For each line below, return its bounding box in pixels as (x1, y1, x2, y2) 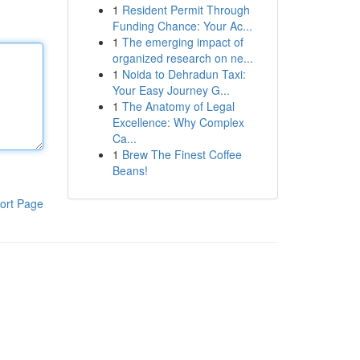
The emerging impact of (121, 34, 243, 50)
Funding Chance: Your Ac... (112, 18, 252, 34)
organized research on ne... (112, 50, 253, 66)
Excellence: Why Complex (112, 114, 244, 130)
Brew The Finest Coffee (121, 146, 242, 162)
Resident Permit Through (121, 2, 250, 18)
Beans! (112, 162, 148, 178)
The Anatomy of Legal (121, 98, 235, 114)
